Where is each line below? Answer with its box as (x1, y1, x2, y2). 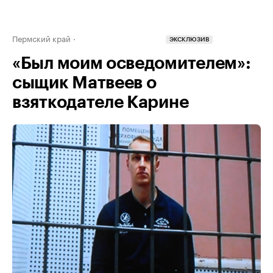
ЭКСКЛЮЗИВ (169, 37, 209, 43)
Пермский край (12, 32, 71, 44)
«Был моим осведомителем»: (12, 55, 251, 72)
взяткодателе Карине (12, 94, 189, 111)
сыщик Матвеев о (12, 74, 157, 91)
